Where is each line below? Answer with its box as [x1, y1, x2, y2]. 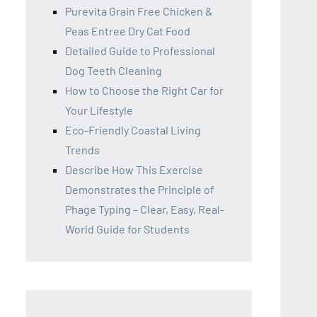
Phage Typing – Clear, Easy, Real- [65, 202, 224, 216]
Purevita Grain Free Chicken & [65, 4, 213, 18]
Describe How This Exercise [65, 163, 203, 176]
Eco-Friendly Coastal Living [65, 123, 201, 137]
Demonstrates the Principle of [65, 183, 214, 196]
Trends [65, 143, 100, 156]
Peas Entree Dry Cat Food [65, 24, 190, 38]
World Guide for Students [65, 222, 190, 236]
